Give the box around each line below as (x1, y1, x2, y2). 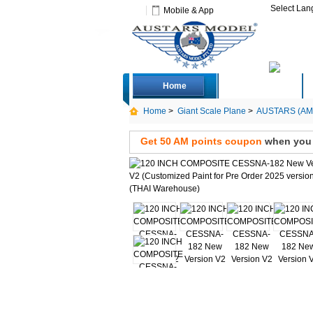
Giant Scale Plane (177, 106, 246, 116)
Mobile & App (163, 6, 214, 15)
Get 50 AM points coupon (140, 136, 262, 147)
